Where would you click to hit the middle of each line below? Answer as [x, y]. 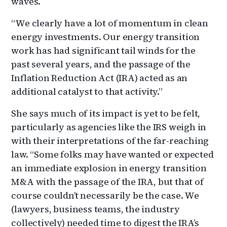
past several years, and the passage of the [101, 64]
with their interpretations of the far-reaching [110, 140]
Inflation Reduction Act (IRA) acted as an [100, 78]
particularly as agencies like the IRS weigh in [109, 127]
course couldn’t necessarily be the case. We [105, 195]
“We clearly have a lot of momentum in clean [110, 23]
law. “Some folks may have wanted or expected [112, 154]
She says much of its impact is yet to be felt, [106, 113]
